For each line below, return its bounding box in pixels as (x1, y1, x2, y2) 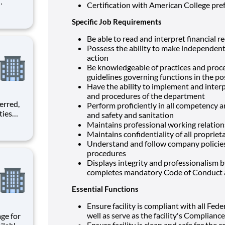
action (87, 52, 108, 62)
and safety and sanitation (87, 109, 174, 120)
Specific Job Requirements (72, 17, 162, 26)
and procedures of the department (87, 90, 205, 100)
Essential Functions (72, 184, 139, 193)
